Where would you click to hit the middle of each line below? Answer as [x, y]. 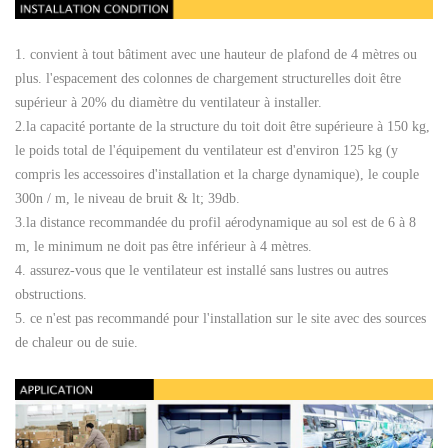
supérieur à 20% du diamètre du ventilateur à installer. [168, 102]
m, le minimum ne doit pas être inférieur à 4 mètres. [163, 246]
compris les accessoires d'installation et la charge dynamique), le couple [217, 174]
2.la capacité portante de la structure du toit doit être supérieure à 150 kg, [222, 126]
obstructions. [51, 294]
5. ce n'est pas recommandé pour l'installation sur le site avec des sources [220, 318]
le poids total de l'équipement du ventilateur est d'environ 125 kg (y [206, 150]
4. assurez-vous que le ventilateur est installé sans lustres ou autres [201, 270]
